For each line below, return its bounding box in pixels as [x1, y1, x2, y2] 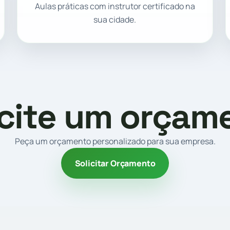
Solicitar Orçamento [74, 157, 156, 169]
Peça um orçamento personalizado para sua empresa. [14, 135, 216, 147]
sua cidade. [93, 14, 137, 26]
